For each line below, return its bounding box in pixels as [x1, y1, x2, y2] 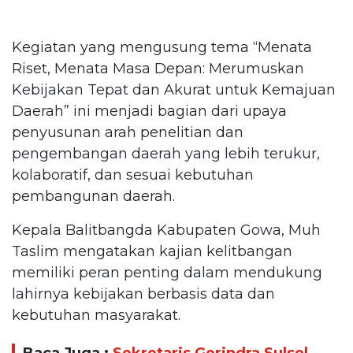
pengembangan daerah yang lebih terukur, [12, 144, 320, 162]
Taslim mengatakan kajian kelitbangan [12, 242, 292, 260]
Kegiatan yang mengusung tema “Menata [12, 38, 312, 56]
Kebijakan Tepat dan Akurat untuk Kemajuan [12, 80, 336, 98]
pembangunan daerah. [12, 187, 175, 205]
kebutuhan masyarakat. [12, 306, 180, 324]
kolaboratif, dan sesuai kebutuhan [12, 165, 254, 184]
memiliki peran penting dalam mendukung [12, 263, 322, 281]
